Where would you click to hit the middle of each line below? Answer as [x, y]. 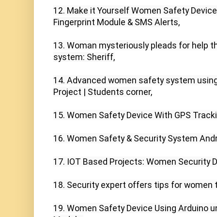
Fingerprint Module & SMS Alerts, [116, 22]
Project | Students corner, [103, 92]
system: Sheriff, [84, 57]
